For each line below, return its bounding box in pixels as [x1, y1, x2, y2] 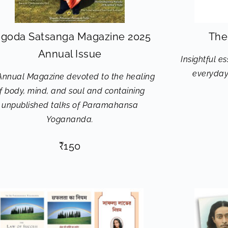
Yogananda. [46, 115, 94, 124]
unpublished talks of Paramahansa [2, 100, 138, 110]
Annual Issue [38, 48, 102, 60]
